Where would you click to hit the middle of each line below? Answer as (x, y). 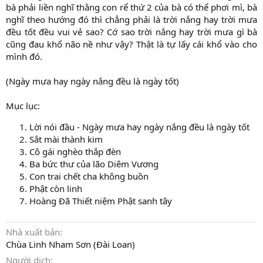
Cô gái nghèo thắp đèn (75, 152)
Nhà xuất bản (33, 232)
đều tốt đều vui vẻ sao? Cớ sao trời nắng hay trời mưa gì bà (131, 32)
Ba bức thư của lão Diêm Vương (94, 164)
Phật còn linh (56, 189)
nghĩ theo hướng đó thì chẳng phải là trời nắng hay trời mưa (131, 20)
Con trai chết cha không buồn (89, 176)
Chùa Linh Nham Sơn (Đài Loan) (70, 245)
